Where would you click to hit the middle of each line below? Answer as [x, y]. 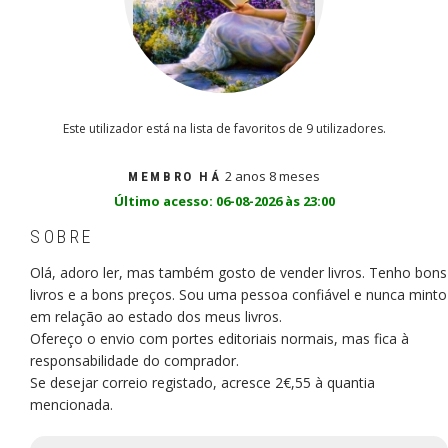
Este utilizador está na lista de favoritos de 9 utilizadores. [224, 129]
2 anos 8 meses [270, 176]
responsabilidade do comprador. [134, 361]
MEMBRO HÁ [175, 177]
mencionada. [71, 405]
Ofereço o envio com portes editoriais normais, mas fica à [219, 339]
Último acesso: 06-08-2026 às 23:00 [224, 201]
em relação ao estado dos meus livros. [156, 317]
